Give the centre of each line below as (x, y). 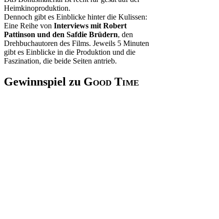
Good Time (111, 81)
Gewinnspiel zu (44, 81)
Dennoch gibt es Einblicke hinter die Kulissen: (76, 17)
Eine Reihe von (29, 26)
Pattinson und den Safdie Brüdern (61, 35)
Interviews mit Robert (90, 26)
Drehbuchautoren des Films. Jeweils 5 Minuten (77, 44)
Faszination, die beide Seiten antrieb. (60, 61)
